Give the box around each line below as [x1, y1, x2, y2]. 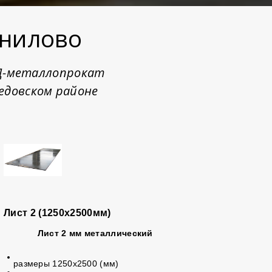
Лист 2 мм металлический [37, 228, 153, 238]
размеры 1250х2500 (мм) [13, 259, 119, 268]
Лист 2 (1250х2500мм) [3, 208, 111, 218]
